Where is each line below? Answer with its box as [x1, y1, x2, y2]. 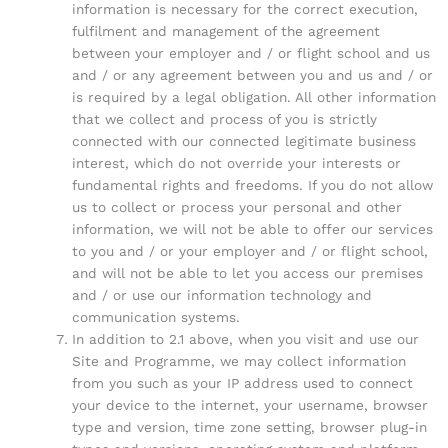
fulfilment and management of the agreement [71, 22, 380, 39]
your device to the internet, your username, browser [71, 396, 428, 413]
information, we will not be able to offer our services [71, 220, 433, 237]
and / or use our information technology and [71, 286, 372, 303]
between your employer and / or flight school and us [71, 44, 430, 61]
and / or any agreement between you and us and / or [71, 66, 433, 83]
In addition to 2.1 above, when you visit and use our [71, 330, 419, 347]
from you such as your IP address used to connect [71, 374, 413, 391]
